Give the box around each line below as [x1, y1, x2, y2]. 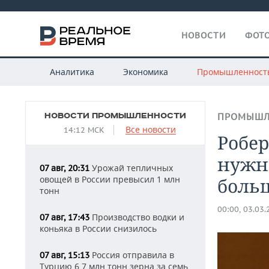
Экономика [122, 66, 168, 77]
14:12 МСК [64, 125, 104, 135]
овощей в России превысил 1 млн [40, 174, 180, 185]
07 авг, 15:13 [40, 250, 89, 261]
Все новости [125, 124, 176, 135]
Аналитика [49, 66, 94, 77]
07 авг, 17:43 [40, 212, 89, 223]
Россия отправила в [89, 249, 174, 261]
